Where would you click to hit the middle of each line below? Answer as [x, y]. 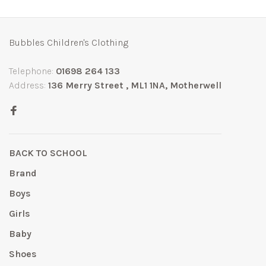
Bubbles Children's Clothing [69, 43]
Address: [28, 85]
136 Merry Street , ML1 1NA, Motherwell [135, 85]
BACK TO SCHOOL [48, 153]
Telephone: [32, 71]
